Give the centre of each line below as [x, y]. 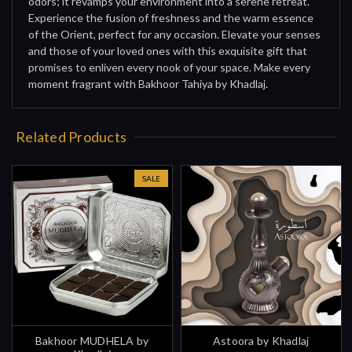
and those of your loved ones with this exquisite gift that [168, 50]
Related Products [71, 136]
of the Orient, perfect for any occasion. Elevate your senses [174, 34]
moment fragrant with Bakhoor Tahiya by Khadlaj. [148, 83]
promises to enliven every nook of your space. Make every [169, 67]
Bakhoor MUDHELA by [92, 340]
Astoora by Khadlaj [261, 340]
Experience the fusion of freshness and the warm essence [171, 17]
